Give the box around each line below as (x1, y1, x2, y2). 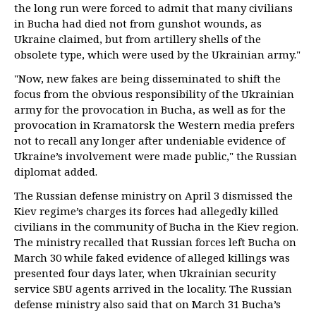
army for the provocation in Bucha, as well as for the (14, 102, 286, 116)
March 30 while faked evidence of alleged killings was (14, 250, 290, 265)
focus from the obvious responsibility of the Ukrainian (14, 87, 294, 101)
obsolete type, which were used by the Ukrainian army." (14, 47, 300, 61)
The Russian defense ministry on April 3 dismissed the (14, 188, 293, 202)
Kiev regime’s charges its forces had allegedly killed (14, 204, 279, 218)
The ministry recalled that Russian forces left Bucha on (14, 235, 296, 249)
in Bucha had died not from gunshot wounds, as (14, 16, 262, 30)
